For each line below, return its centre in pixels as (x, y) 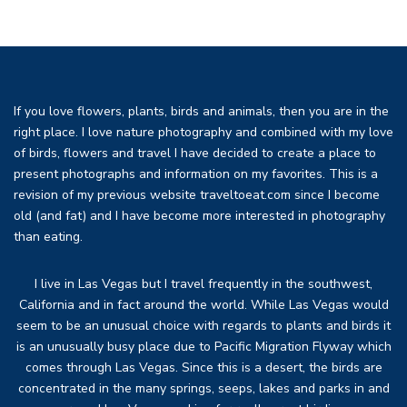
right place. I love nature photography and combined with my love (203, 132)
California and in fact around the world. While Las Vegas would (203, 304)
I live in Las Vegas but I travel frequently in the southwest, (203, 283)
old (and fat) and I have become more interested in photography (199, 215)
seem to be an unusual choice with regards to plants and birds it (203, 325)
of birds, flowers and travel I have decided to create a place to (195, 153)
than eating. (48, 236)
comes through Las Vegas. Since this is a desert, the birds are (203, 367)
